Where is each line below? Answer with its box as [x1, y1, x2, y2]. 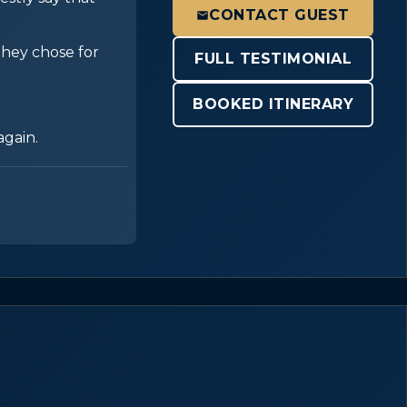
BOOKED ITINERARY [193, 94, 353, 113]
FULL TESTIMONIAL [194, 49, 352, 67]
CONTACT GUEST [209, 5, 350, 24]
